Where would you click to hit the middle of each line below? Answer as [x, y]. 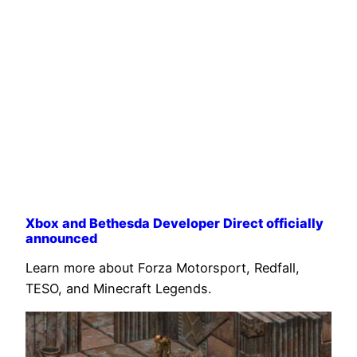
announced [61, 239]
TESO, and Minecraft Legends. [118, 288]
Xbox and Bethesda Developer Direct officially [175, 224]
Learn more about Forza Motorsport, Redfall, [163, 267]
